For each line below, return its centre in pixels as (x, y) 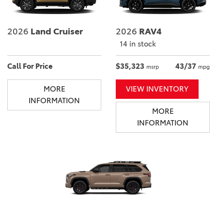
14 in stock (138, 44)
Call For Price (30, 66)
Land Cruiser (56, 31)
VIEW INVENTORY (157, 89)
